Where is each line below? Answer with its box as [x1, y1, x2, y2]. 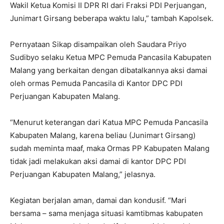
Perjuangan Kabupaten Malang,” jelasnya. [10, 169, 155, 179]
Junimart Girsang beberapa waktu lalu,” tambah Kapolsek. [10, 13, 213, 23]
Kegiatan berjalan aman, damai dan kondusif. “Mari [10, 195, 186, 205]
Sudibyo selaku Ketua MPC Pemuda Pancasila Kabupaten [10, 52, 211, 62]
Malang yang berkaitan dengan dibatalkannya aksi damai [10, 65, 207, 75]
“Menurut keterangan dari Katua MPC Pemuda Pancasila [10, 117, 208, 127]
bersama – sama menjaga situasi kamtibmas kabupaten [10, 208, 203, 218]
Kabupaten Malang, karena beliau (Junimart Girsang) [10, 130, 195, 140]
